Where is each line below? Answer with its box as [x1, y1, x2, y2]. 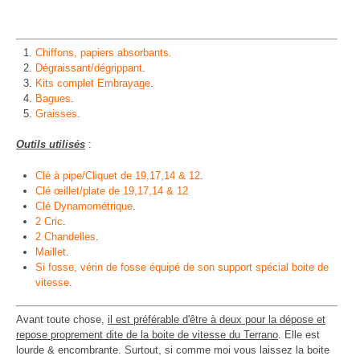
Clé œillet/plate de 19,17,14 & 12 [35, 184, 188, 197]
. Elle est [278, 329, 320, 342]
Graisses [35, 108, 77, 121]
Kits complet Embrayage [35, 77, 150, 90]
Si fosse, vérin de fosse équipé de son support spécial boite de [35, 260, 329, 273]
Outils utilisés [16, 138, 85, 151]
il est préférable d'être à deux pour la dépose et [108, 313, 325, 326]
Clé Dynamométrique [35, 199, 133, 212]
